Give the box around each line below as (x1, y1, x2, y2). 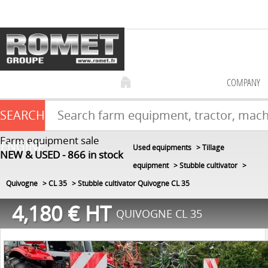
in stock (88, 148, 123, 162)
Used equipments (132, 142, 191, 153)
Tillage (202, 142, 224, 153)
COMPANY (226, 75, 260, 89)
